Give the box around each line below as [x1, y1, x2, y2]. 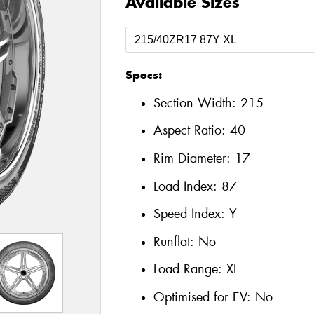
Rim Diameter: [153, 149, 235, 167]
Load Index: [153, 177, 221, 195]
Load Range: [153, 261, 222, 278]
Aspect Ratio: [153, 122, 230, 139]
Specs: [125, 67, 162, 83]
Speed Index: [153, 205, 229, 223]
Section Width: [153, 94, 240, 111]
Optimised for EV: [153, 288, 255, 306]
